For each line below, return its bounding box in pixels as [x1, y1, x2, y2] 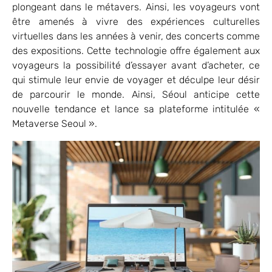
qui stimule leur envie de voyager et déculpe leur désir [12, 74, 260, 86]
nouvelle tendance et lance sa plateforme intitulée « [12, 103, 260, 115]
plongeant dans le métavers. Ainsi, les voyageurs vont [12, 1, 260, 13]
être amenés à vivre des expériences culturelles [12, 16, 260, 28]
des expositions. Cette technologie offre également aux [12, 45, 260, 57]
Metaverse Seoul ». [12, 118, 97, 130]
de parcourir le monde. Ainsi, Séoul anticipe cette [12, 89, 260, 101]
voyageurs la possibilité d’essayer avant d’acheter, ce [12, 59, 260, 72]
